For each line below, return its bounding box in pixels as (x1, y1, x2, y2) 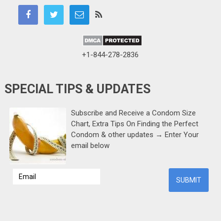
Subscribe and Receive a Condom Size (71, 109, 196, 118)
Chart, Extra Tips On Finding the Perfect (71, 119, 198, 129)
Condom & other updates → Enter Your (71, 130, 199, 140)
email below (71, 141, 110, 150)
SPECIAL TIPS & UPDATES (4, 82, 150, 97)
